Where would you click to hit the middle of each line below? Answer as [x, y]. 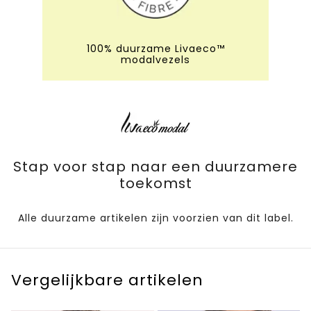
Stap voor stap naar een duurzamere [155, 167]
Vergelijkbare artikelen [107, 280]
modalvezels [155, 60]
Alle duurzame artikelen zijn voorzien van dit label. [155, 218]
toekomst [155, 184]
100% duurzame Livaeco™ [155, 49]
